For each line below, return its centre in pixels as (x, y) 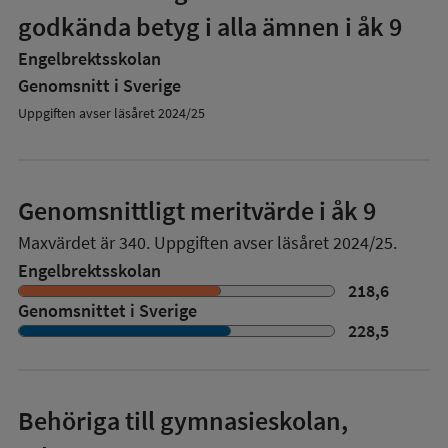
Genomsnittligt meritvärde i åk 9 (197, 210)
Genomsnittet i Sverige (107, 310)
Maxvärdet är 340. (84, 242)
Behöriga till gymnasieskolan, (183, 420)
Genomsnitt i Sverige (99, 85)
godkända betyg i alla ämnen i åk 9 (210, 26)
